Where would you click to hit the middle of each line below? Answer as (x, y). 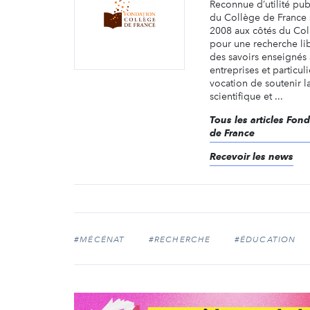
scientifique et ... (246, 96)
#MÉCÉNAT (100, 239)
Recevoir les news (252, 156)
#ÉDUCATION (265, 239)
